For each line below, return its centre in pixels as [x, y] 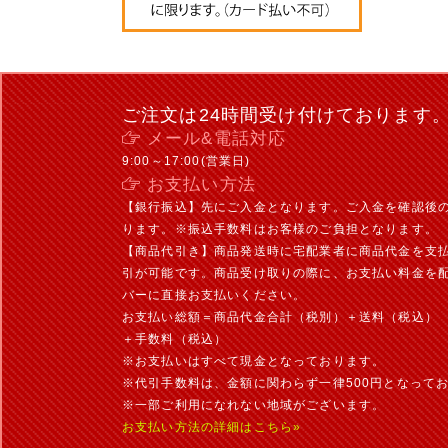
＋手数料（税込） [175, 338]
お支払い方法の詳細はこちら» [212, 426]
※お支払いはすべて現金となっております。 [254, 360]
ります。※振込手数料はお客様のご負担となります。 [280, 228]
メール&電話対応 [217, 138]
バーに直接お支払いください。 [214, 294]
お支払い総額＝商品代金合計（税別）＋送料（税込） [280, 316]
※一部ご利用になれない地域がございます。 [254, 404]
